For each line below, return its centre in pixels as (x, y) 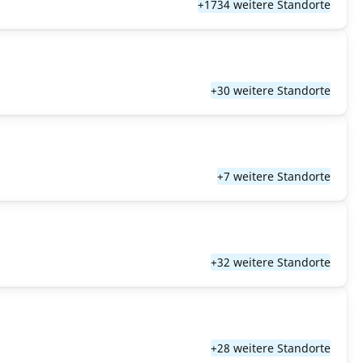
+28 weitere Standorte (271, 348)
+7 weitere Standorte (274, 176)
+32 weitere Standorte (271, 262)
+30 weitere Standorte (271, 90)
